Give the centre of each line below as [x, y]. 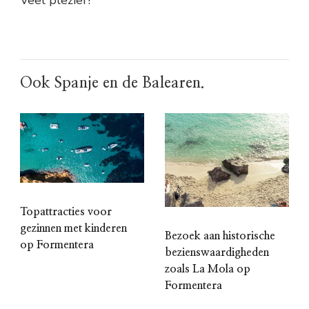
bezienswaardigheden [217, 252]
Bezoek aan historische [220, 236]
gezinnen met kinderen [73, 228]
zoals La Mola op [208, 269]
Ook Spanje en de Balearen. [112, 82]
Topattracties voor [66, 211]
